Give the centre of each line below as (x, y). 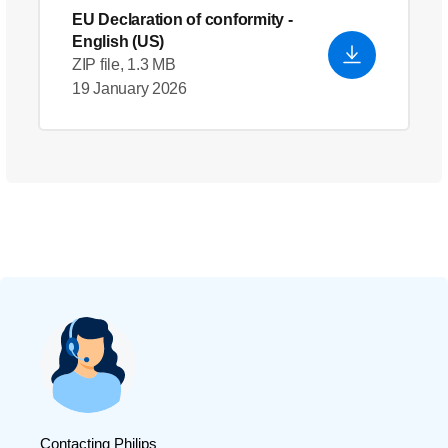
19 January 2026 (129, 88)
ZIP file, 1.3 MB (124, 64)
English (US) (118, 41)
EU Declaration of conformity (178, 19)
